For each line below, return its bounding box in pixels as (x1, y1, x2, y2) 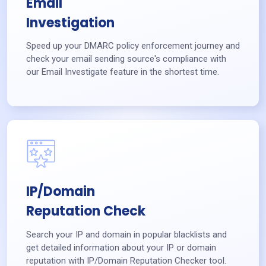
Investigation (26, 14, 115, 33)
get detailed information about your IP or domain (26, 242, 216, 253)
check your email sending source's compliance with (26, 53, 226, 65)
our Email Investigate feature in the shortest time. (26, 66, 219, 78)
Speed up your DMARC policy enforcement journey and (26, 40, 240, 52)
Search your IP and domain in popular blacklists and (26, 229, 227, 240)
